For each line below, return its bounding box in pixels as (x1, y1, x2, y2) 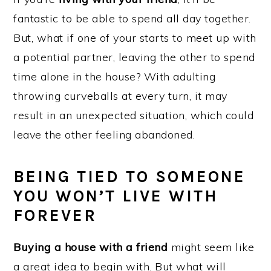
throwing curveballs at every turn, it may (13, 89, 227, 103)
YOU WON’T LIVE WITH (13, 186, 219, 206)
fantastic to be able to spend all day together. (13, 11, 251, 25)
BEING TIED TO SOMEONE (13, 167, 246, 186)
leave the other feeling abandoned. (13, 128, 195, 142)
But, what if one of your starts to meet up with (13, 31, 256, 45)
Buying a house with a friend (13, 240, 168, 254)
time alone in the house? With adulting (13, 70, 216, 83)
